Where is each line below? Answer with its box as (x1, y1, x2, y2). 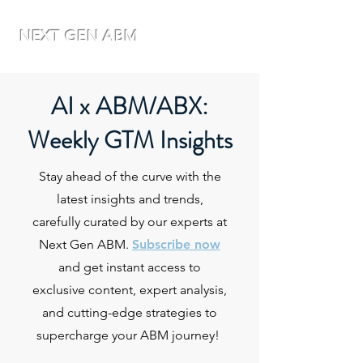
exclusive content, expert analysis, (32, 282, 227, 297)
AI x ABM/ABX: (51, 89, 208, 123)
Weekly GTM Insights (27, 123, 233, 157)
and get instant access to (58, 259, 201, 275)
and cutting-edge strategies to (42, 305, 217, 320)
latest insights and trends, (56, 191, 203, 207)
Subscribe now (132, 237, 220, 252)
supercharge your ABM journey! (36, 327, 223, 343)
